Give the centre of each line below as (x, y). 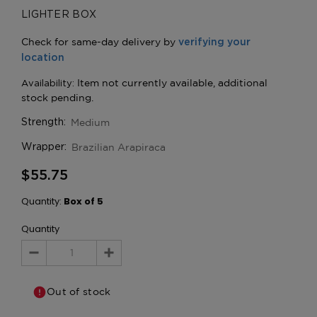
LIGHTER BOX (59, 15)
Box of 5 (83, 201)
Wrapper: (44, 147)
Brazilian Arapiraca (119, 147)
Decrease (57, 260)
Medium (90, 122)
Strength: (44, 122)
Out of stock (79, 292)
